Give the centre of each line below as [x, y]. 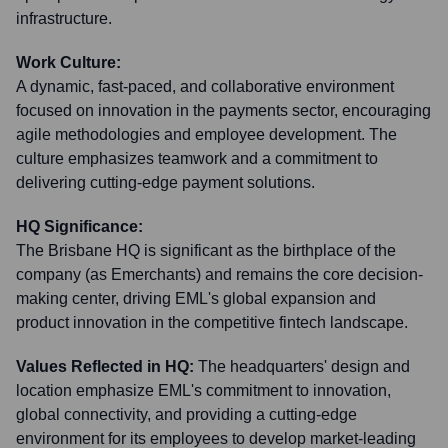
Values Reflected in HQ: [105, 366]
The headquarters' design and [304, 366]
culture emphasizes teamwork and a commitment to [197, 158]
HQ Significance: [79, 226]
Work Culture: [68, 62]
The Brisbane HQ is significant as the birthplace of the [206, 250]
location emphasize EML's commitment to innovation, [203, 390]
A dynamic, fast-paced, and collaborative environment [205, 86]
